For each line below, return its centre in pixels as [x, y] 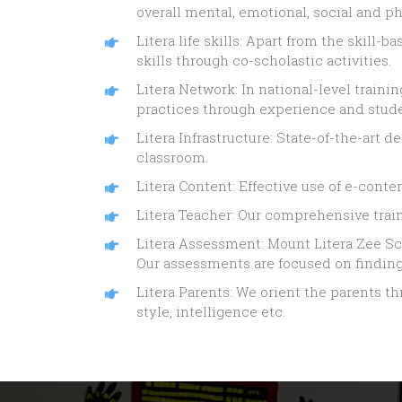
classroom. [172, 157]
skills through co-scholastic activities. [264, 61]
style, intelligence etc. [211, 312]
